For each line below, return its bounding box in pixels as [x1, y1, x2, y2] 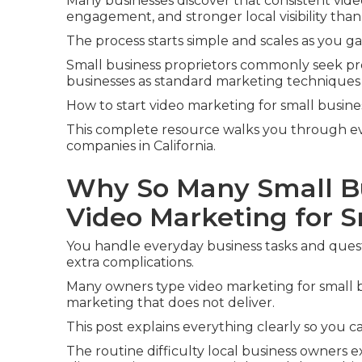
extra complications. [66, 255, 194, 270]
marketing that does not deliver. [66, 295, 275, 310]
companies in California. [66, 138, 216, 154]
